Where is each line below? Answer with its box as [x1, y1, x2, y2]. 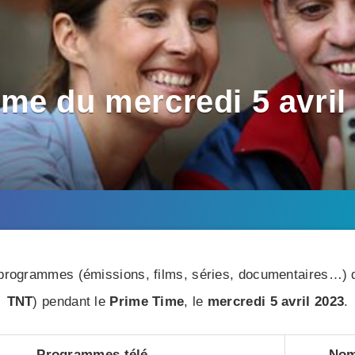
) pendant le [32, 294, 110, 309]
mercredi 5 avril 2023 [207, 294, 345, 309]
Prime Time [109, 294, 185, 309]
